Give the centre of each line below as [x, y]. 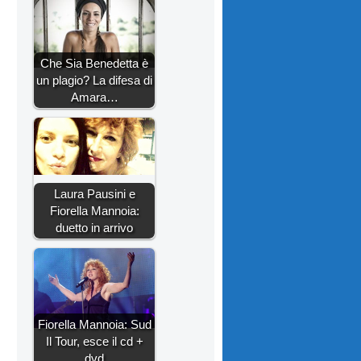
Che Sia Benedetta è [94, 64]
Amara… [94, 98]
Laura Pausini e [94, 194]
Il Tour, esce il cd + [94, 342]
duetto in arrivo [94, 228]
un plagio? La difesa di [94, 81]
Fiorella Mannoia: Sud [94, 325]
